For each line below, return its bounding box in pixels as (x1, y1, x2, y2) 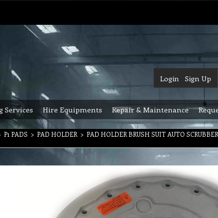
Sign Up (185, 73, 211, 83)
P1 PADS (4, 130, 28, 138)
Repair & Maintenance (112, 105, 189, 114)
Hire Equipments (43, 105, 102, 114)
